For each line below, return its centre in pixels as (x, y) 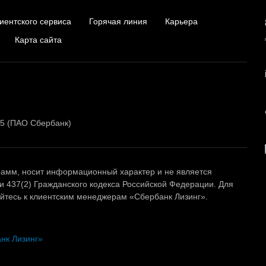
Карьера (181, 21)
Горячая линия (118, 21)
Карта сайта (38, 40)
